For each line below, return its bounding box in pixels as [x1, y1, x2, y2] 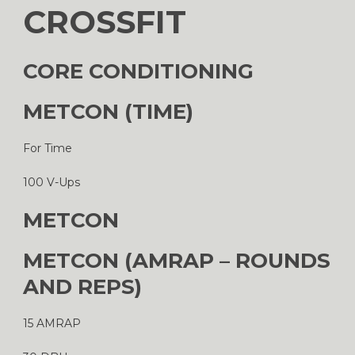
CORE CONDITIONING [23, 58, 254, 84]
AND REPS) [23, 273, 142, 300]
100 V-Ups [23, 174, 80, 189]
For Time [23, 140, 72, 155]
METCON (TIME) [23, 98, 193, 124]
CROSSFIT [23, 2, 186, 41]
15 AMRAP [23, 315, 81, 330]
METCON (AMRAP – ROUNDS [23, 247, 330, 273]
